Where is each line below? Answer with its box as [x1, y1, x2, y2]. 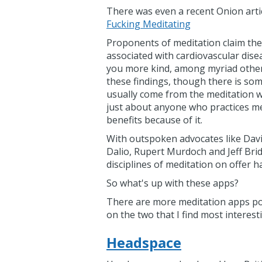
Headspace [106, 233, 181, 252]
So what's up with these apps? [106, 177, 239, 189]
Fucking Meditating [106, 18, 191, 30]
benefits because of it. [106, 113, 202, 126]
